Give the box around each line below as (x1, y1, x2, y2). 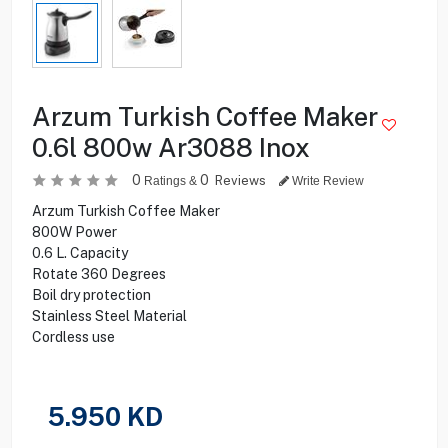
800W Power (31, 223, 117, 240)
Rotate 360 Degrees (31, 265, 166, 282)
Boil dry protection (31, 286, 151, 303)
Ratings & (140, 173, 200, 188)
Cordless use (31, 328, 115, 345)
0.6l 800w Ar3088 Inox (31, 131, 310, 163)
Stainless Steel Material (31, 307, 187, 324)
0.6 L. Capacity (31, 244, 128, 261)
